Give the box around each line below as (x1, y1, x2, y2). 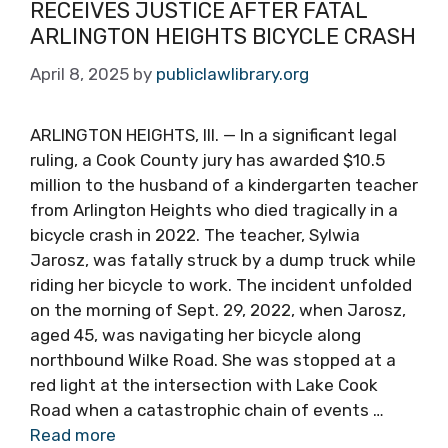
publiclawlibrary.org (156, 63, 309, 84)
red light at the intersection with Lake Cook (30, 374, 378, 395)
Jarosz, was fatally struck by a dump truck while (30, 249, 416, 270)
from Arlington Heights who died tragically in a (30, 199, 398, 220)
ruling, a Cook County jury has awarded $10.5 (30, 149, 385, 170)
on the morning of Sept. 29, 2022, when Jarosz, (30, 299, 406, 320)
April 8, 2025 (30, 63, 129, 84)
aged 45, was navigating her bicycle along (30, 324, 361, 345)
